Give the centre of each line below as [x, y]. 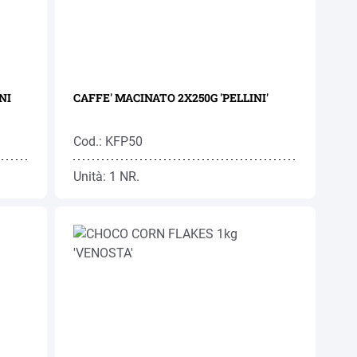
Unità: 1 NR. [107, 177]
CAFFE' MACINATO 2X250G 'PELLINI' [171, 98]
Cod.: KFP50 [108, 141]
